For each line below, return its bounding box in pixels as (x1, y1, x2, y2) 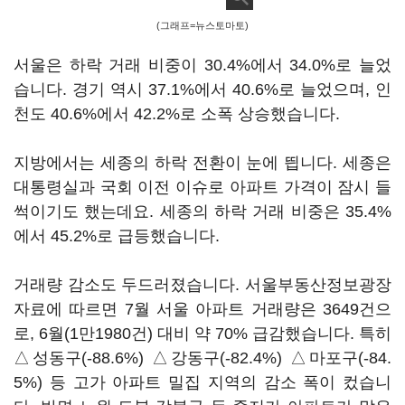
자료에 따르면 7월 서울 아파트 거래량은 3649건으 (14, 300, 391, 318)
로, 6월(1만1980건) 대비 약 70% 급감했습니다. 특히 (14, 325, 391, 343)
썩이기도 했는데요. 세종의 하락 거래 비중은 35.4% (14, 202, 391, 221)
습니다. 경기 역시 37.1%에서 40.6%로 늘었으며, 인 (14, 80, 391, 99)
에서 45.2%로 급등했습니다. (14, 227, 224, 245)
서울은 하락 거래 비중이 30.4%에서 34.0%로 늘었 (14, 56, 391, 74)
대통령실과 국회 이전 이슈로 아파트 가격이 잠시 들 (14, 178, 391, 196)
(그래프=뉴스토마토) (156, 20, 249, 31)
